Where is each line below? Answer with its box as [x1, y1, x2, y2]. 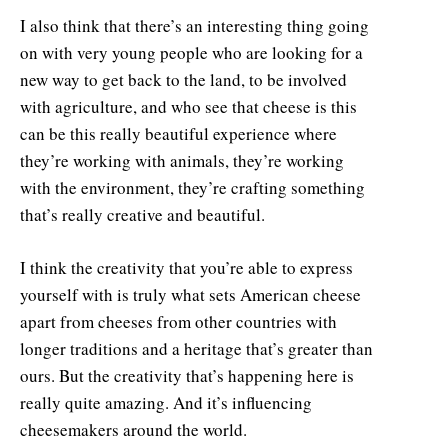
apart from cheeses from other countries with [20, 309, 337, 333]
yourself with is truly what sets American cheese [20, 282, 361, 306]
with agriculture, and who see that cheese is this [20, 94, 357, 118]
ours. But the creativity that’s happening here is [20, 363, 354, 387]
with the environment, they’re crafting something [20, 175, 365, 199]
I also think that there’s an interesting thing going [20, 13, 369, 37]
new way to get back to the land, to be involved [20, 67, 347, 91]
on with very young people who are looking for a [20, 40, 363, 64]
